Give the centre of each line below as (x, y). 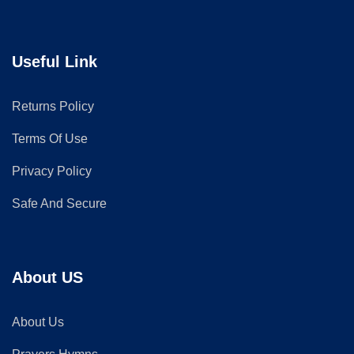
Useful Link (55, 62)
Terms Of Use (50, 139)
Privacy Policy (52, 171)
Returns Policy (53, 106)
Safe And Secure (59, 203)
